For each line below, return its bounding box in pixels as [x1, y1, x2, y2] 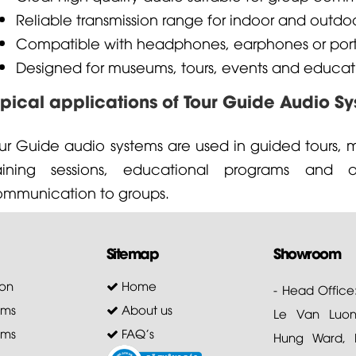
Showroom [273, 242, 341, 263]
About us [118, 301, 172, 317]
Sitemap [106, 242, 159, 263]
